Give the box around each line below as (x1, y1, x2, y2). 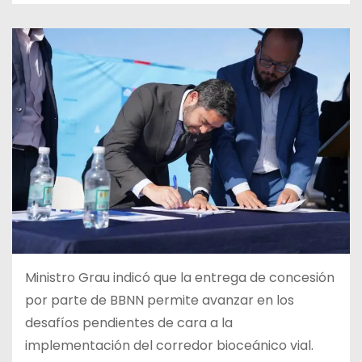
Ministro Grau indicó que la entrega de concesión (25, 268, 335, 288)
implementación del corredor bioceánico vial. (25, 336, 314, 356)
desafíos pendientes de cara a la (25, 314, 233, 333)
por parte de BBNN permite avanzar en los (25, 291, 294, 310)
